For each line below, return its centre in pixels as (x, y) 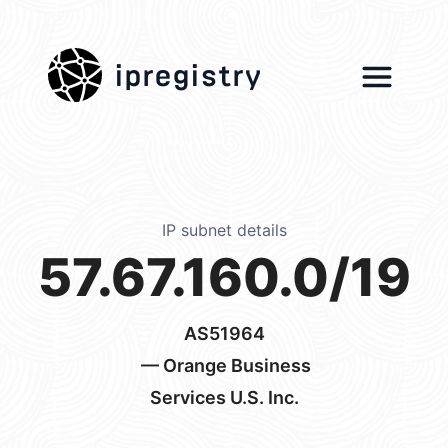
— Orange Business (224, 365)
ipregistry (188, 69)
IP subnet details (224, 230)
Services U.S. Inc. (224, 397)
